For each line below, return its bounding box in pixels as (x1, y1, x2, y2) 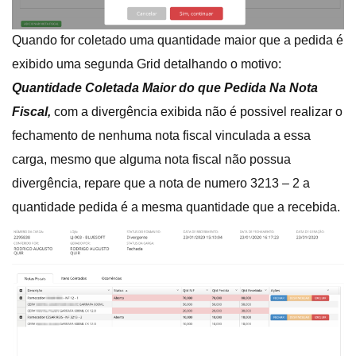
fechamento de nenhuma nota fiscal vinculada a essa (12, 129, 311, 143)
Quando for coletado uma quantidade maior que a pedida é (12, 33, 343, 48)
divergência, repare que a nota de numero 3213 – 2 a (12, 176, 310, 191)
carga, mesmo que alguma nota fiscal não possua (12, 153, 291, 167)
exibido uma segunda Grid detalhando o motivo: (12, 57, 281, 72)
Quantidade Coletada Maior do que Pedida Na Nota (12, 81, 318, 95)
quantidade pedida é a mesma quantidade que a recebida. (12, 200, 340, 215)
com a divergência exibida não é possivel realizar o (54, 105, 342, 119)
